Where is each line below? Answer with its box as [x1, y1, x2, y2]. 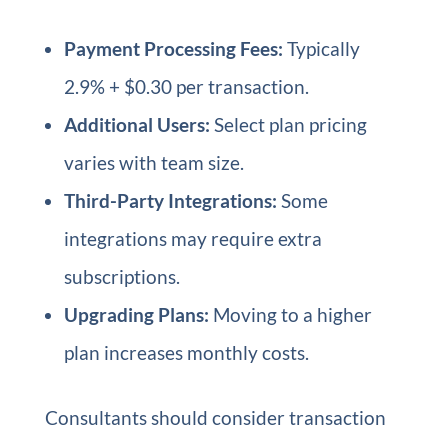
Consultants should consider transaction [44, 406, 386, 429]
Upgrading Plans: [63, 303, 209, 326]
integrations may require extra [63, 227, 322, 250]
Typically [282, 37, 360, 60]
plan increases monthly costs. [63, 341, 309, 364]
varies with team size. [63, 151, 244, 174]
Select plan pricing [209, 113, 367, 136]
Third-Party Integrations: [63, 189, 277, 212]
